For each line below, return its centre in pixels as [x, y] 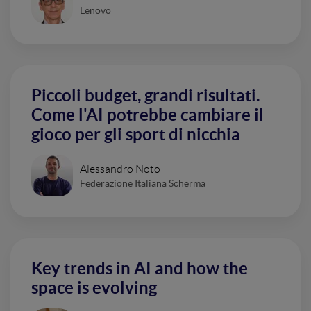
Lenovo [95, 10]
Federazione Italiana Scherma [143, 183]
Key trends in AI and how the [140, 268]
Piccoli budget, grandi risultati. [145, 95]
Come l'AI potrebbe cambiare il [148, 115]
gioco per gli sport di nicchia [136, 134]
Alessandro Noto [120, 169]
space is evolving [94, 288]
